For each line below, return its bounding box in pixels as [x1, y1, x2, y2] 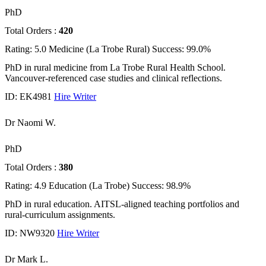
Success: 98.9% [132, 180, 191, 191]
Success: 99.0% [152, 44, 211, 55]
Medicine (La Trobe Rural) [49, 44, 150, 55]
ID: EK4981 [5, 91, 52, 102]
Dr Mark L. [5, 254, 48, 265]
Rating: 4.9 [5, 180, 46, 191]
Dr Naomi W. [5, 118, 56, 128]
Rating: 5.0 [5, 44, 46, 55]
